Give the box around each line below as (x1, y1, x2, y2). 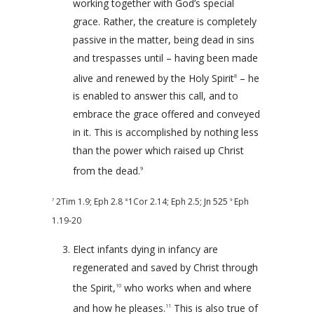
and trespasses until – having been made (73, 50, 258, 64)
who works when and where (121, 280, 252, 294)
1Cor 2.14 (128, 195, 167, 207)
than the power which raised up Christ (73, 144, 244, 158)
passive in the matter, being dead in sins (73, 32, 254, 46)
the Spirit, (73, 280, 116, 294)
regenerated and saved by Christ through (73, 260, 258, 274)
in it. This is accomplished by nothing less (73, 125, 259, 139)
